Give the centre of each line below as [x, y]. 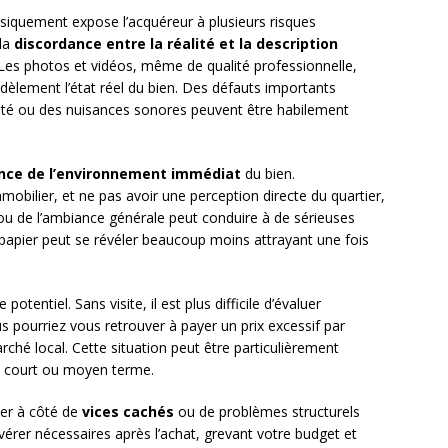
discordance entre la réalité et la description [176, 44]
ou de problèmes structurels [267, 412]
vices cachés [128, 412]
